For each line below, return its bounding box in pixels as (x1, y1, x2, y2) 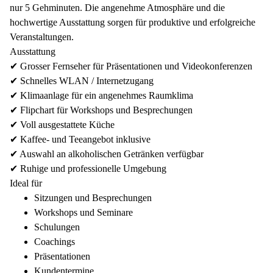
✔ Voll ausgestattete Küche (10, 119, 115, 130)
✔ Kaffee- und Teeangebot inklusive (10, 134, 151, 144)
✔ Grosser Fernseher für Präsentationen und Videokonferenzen (10, 61, 252, 71)
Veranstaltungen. (10, 32, 74, 42)
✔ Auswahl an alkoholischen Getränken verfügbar (10, 149, 204, 159)
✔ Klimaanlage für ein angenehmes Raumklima (10, 90, 193, 101)
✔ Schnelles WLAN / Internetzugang (10, 76, 154, 86)
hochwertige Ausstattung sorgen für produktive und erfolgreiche (10, 17, 255, 27)
